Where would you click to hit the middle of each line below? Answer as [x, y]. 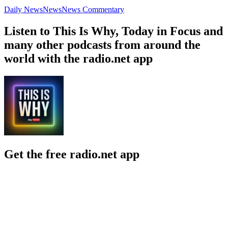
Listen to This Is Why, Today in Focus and [113, 31]
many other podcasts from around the [102, 45]
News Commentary [93, 9]
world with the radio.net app [78, 58]
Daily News [23, 9]
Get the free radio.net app [72, 154]
